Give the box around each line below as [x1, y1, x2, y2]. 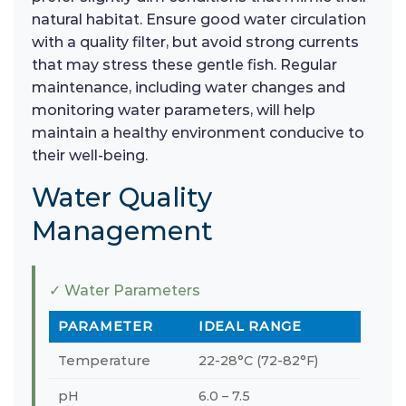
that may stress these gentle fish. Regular [32, 55, 337, 73]
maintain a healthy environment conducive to [32, 123, 364, 141]
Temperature [58, 352, 150, 369]
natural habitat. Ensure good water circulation [32, 10, 366, 28]
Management [32, 214, 213, 246]
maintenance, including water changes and [32, 78, 345, 96]
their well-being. [32, 146, 148, 164]
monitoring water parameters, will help [32, 101, 315, 119]
